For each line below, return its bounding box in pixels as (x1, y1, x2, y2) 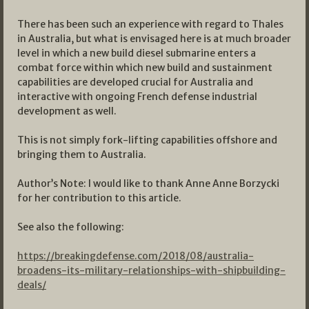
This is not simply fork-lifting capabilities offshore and (17, 134, 277, 147)
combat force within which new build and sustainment (17, 61, 272, 74)
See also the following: (17, 221, 124, 234)
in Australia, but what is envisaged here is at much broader (17, 32, 291, 46)
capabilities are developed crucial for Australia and (17, 76, 253, 89)
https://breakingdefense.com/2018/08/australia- (17, 250, 254, 263)
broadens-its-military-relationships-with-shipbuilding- (17, 264, 286, 277)
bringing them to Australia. (17, 148, 146, 161)
